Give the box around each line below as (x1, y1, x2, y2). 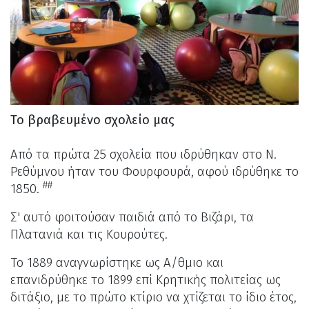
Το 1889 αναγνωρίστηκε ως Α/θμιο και (10, 255, 223, 271)
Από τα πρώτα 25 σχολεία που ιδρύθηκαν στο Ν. (10, 147, 277, 163)
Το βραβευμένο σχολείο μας (10, 112, 175, 128)
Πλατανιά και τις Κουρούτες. (10, 227, 168, 243)
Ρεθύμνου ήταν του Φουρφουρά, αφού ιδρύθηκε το (10, 164, 299, 180)
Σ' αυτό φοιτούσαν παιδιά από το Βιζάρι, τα (10, 210, 254, 226)
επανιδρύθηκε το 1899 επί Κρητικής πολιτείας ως (10, 272, 281, 288)
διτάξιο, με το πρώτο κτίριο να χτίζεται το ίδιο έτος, (10, 290, 297, 306)
